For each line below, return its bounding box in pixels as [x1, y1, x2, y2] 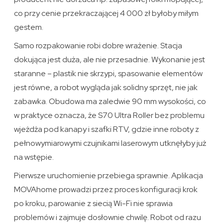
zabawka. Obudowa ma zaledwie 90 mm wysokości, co [14, 96, 207, 107]
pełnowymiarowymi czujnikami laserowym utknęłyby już [14, 138, 207, 149]
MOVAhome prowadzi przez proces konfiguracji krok [14, 184, 198, 195]
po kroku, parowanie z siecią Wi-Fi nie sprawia [14, 198, 173, 209]
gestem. [14, 22, 44, 33]
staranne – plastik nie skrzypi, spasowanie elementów [14, 68, 203, 79]
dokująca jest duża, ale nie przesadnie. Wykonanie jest [14, 54, 206, 65]
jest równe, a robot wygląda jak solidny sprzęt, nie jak [14, 82, 198, 93]
